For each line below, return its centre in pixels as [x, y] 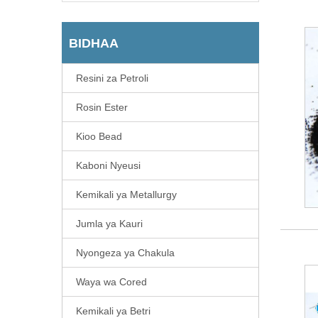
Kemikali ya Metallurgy [126, 194]
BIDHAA [94, 43]
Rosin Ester [102, 107]
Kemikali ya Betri [113, 311]
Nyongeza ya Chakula [125, 252]
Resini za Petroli [112, 78]
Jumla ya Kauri [109, 223]
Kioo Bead [99, 136]
